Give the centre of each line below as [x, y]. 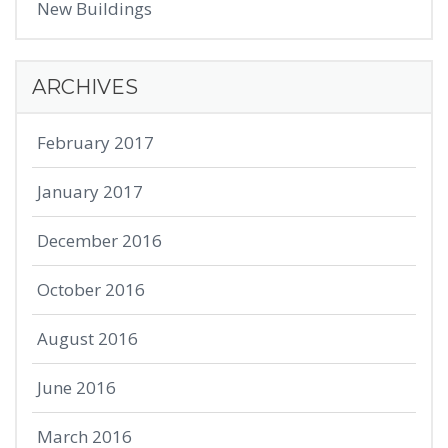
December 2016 [99, 241]
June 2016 [76, 388]
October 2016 [91, 290]
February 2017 [95, 143]
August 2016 [87, 339]
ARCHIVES [85, 87]
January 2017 [90, 192]
